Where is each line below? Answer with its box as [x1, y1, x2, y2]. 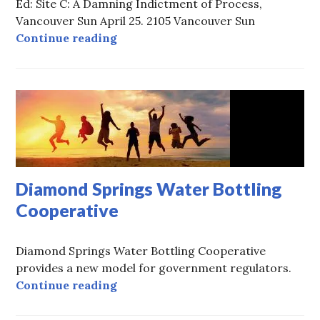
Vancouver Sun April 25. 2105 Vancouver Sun [16, 14, 261, 29]
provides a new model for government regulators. [16, 261, 292, 276]
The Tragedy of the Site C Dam [116, 30, 293, 45]
